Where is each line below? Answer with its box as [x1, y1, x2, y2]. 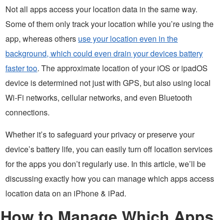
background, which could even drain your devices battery [5, 48, 203, 59]
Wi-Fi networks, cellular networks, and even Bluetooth [5, 92, 192, 104]
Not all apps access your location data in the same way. [5, 3, 197, 15]
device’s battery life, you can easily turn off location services [5, 143, 213, 155]
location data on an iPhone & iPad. [5, 188, 126, 199]
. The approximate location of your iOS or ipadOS [37, 62, 208, 74]
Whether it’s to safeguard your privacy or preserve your [5, 129, 194, 140]
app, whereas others [5, 33, 78, 45]
